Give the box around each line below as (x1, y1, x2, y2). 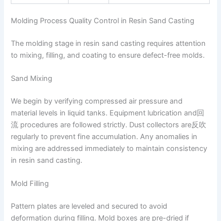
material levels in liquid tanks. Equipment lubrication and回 (11, 108, 205, 117)
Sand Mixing (11, 74, 53, 83)
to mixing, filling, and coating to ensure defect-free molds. (11, 50, 205, 60)
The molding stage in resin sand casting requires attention (11, 38, 206, 48)
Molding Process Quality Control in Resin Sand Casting (11, 16, 195, 25)
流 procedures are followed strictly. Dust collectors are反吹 (11, 120, 207, 129)
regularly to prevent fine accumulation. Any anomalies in (11, 132, 198, 141)
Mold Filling (11, 179, 49, 188)
